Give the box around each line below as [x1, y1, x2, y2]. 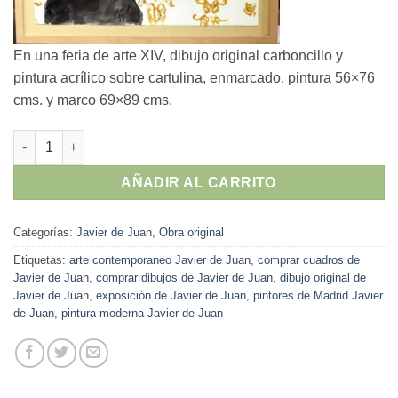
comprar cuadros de [258, 252, 360, 267]
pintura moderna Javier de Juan [61, 306, 223, 320]
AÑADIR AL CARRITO [121, 174, 277, 190]
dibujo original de [280, 270, 366, 284]
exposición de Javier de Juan [96, 288, 246, 302]
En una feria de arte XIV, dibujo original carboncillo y [13, 48, 343, 64]
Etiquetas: [13, 252, 69, 267]
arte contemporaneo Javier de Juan [69, 252, 251, 267]
